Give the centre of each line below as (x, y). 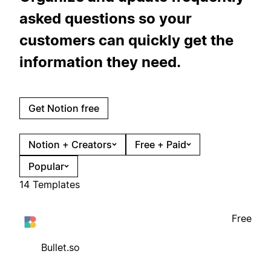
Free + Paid (161, 144)
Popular (46, 166)
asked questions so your (106, 18)
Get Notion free (64, 108)
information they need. (100, 62)
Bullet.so (60, 247)
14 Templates (50, 184)
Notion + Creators (70, 144)
